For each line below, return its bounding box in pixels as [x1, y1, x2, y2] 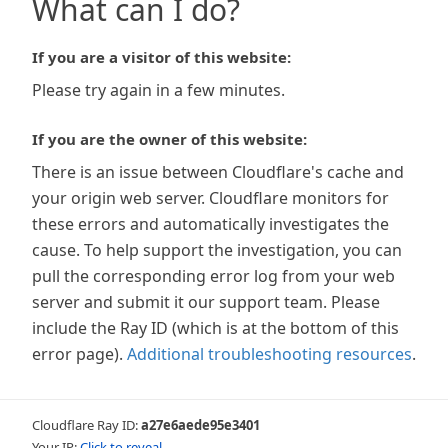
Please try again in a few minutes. [32, 79, 285, 101]
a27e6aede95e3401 [141, 416, 260, 434]
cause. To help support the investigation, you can [32, 239, 402, 261]
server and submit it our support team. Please [32, 291, 380, 313]
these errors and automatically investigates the [32, 213, 389, 235]
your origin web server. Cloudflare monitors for [32, 187, 389, 209]
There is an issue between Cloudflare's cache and [32, 161, 404, 183]
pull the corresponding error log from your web [32, 265, 395, 287]
